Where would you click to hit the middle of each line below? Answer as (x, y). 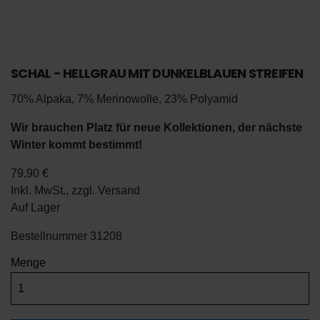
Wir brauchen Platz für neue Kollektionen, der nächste (156, 127)
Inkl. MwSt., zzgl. (54, 190)
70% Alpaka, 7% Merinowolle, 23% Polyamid (124, 99)
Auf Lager (35, 207)
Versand (119, 190)
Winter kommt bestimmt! (76, 145)
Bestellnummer (49, 236)
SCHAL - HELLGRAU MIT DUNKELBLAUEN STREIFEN (157, 73)
